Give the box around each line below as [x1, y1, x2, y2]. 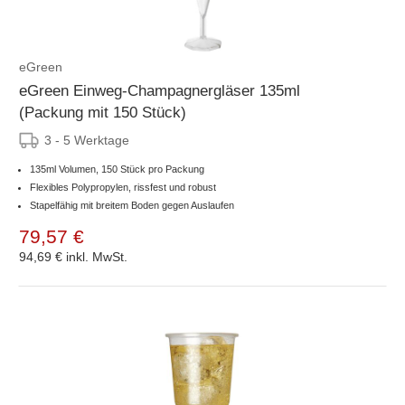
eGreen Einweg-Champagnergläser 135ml [19, 81, 300, 99]
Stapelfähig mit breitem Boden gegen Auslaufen [30, 199, 234, 211]
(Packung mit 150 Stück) [19, 103, 186, 121]
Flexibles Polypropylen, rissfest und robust [30, 181, 216, 193]
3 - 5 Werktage [44, 132, 129, 147]
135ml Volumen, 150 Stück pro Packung [30, 163, 204, 174]
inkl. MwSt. [66, 249, 127, 264]
